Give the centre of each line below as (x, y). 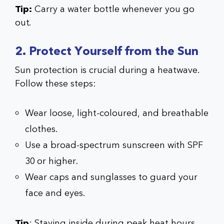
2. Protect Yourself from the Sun (107, 51)
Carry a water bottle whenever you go (113, 9)
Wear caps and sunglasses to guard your (111, 177)
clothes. (41, 129)
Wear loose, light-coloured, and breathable (117, 113)
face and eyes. (55, 193)
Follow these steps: (55, 83)
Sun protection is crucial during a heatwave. (107, 70)
